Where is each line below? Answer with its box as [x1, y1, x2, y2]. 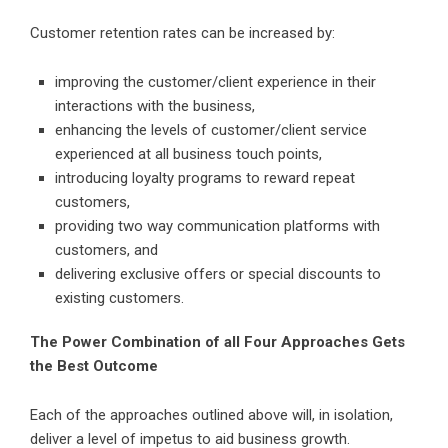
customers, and [55, 241, 158, 260]
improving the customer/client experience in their [55, 73, 376, 92]
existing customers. [55, 289, 184, 308]
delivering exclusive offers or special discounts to [55, 265, 381, 284]
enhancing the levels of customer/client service [55, 121, 367, 140]
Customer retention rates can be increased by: [30, 24, 335, 43]
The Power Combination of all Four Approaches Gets [30, 333, 405, 352]
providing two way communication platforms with [55, 217, 380, 236]
